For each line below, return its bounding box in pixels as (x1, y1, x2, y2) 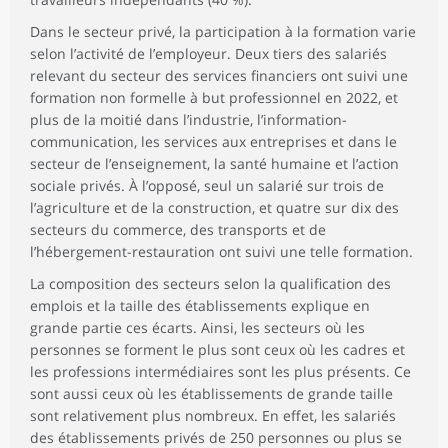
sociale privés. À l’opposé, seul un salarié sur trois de (30, 175, 384, 195)
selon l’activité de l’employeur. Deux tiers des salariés (30, 43, 387, 63)
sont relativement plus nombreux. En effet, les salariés (30, 405, 396, 425)
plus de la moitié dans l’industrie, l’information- (30, 109, 347, 129)
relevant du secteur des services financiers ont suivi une (30, 65, 408, 85)
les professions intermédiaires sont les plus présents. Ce (30, 361, 411, 381)
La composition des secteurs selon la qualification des (30, 273, 391, 293)
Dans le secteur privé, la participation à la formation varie (30, 21, 416, 41)
